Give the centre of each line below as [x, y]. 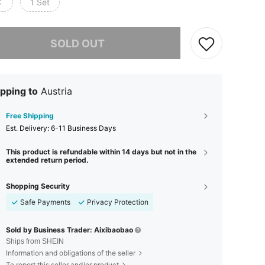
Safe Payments [45, 202]
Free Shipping [30, 116]
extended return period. [47, 160]
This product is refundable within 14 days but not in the [101, 152]
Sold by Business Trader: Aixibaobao [70, 230]
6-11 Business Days [83, 128]
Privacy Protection [118, 202]
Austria [56, 91]
